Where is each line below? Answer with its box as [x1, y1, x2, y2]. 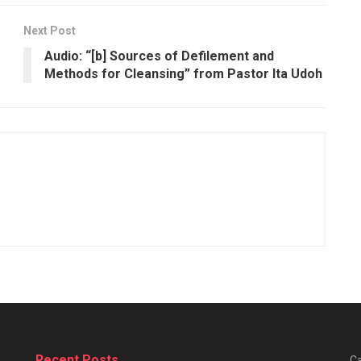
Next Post [23, 23, 76, 37]
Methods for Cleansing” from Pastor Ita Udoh [44, 65, 322, 81]
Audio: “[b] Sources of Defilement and [44, 48, 274, 64]
